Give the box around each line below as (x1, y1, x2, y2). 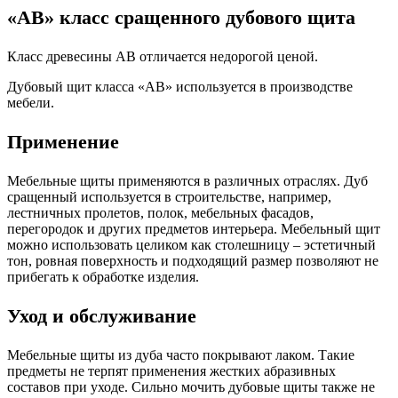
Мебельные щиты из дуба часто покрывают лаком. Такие (7, 347, 354, 363)
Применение (7, 131, 119, 154)
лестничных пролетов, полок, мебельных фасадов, (7, 205, 314, 221)
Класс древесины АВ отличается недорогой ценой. (7, 49, 318, 65)
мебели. (7, 95, 54, 111)
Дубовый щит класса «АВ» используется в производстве (7, 79, 353, 95)
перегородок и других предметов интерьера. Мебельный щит (7, 221, 380, 237)
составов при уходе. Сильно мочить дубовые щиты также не (7, 379, 375, 395)
